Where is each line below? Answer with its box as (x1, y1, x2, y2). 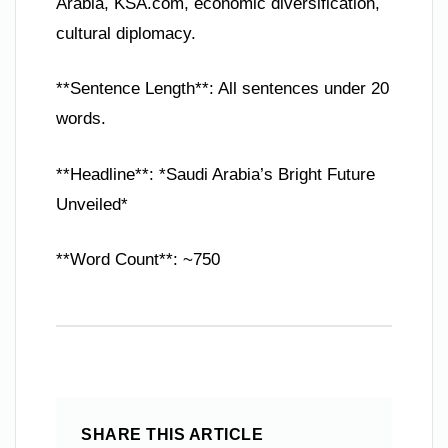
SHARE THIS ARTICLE (81, 426, 263, 444)
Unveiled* (56, 194, 128, 214)
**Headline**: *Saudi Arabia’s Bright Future (56, 164, 375, 184)
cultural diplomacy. (56, 23, 196, 43)
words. (56, 109, 106, 129)
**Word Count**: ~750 (56, 250, 220, 270)
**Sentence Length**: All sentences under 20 (56, 79, 389, 99)
